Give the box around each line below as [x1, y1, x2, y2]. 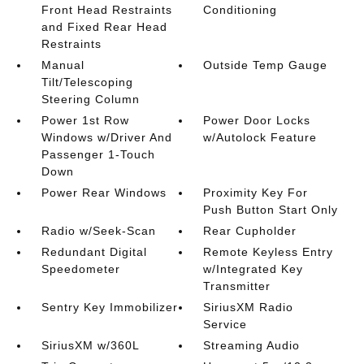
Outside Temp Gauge [203, 58, 328, 71]
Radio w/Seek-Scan [41, 224, 156, 237]
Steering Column [41, 93, 140, 106]
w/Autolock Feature [203, 131, 318, 144]
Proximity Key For [203, 186, 309, 199]
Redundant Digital [41, 245, 147, 258]
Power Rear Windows [41, 186, 167, 199]
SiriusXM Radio [203, 301, 294, 314]
